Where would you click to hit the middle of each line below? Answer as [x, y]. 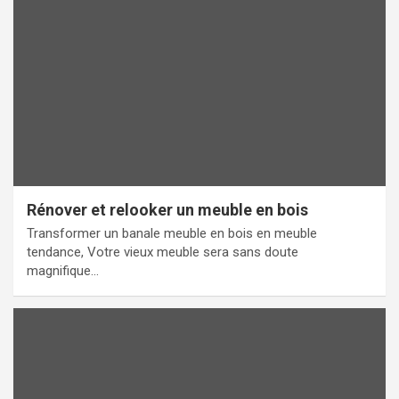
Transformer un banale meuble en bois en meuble [172, 234]
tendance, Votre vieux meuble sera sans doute [163, 252]
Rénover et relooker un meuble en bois [167, 210]
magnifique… [63, 271]
